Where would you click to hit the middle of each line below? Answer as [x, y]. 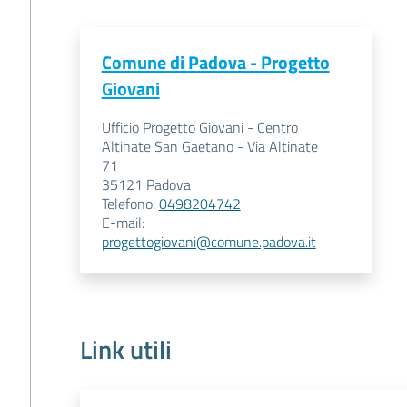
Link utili [125, 349]
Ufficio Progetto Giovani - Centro [199, 127]
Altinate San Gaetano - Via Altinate [209, 146]
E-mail [121, 223]
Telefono [127, 203]
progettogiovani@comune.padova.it [208, 242]
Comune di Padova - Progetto [215, 62]
